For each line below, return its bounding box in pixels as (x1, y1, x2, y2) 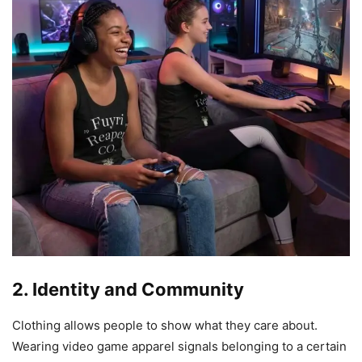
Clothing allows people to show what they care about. (12, 317, 318, 333)
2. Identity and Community (12, 278, 244, 300)
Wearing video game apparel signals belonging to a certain (12, 338, 347, 354)
